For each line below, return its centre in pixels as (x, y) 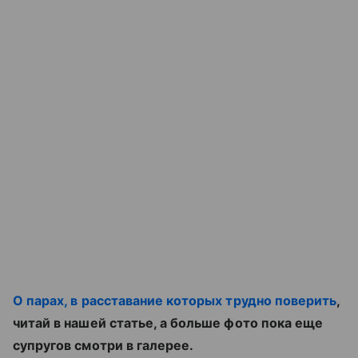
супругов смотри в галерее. (103, 346)
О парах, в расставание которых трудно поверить (175, 301)
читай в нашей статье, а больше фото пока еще (168, 323)
